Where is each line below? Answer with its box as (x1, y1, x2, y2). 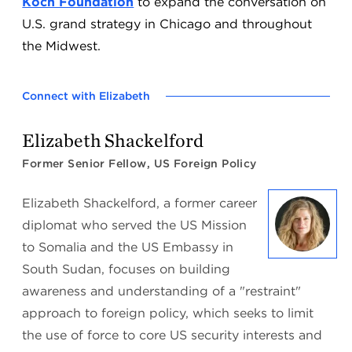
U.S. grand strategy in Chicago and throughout (22, 16, 313, 31)
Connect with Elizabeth (22, 90, 151, 102)
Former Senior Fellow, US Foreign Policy (22, 157, 257, 170)
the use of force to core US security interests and (22, 328, 323, 343)
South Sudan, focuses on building (22, 262, 231, 277)
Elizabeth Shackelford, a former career (22, 196, 258, 211)
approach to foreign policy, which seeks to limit (22, 306, 314, 321)
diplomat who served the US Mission (22, 218, 247, 233)
